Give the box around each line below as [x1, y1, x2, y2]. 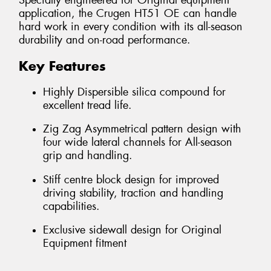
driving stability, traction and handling [43, 185, 223, 200]
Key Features [19, 57, 106, 75]
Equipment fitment [43, 236, 126, 251]
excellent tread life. [43, 97, 132, 113]
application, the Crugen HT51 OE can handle [19, 6, 237, 21]
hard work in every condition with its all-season [19, 19, 243, 34]
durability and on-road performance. [19, 33, 191, 48]
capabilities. [43, 198, 100, 214]
